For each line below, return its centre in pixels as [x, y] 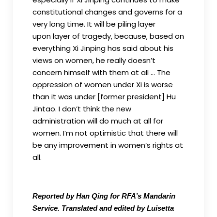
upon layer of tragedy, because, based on [108, 36]
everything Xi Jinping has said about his [103, 48]
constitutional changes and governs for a [107, 12]
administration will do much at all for [98, 121]
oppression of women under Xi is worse [102, 84]
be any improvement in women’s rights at [108, 145]
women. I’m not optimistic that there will [105, 133]
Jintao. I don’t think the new [82, 108]
